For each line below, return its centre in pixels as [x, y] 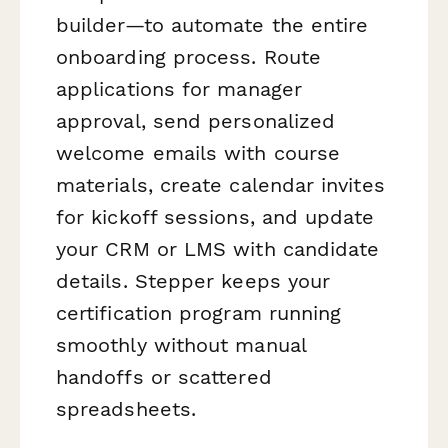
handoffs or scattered [164, 377]
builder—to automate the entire [212, 25]
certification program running [199, 313]
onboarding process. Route [189, 57]
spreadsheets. [126, 409]
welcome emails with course [198, 153]
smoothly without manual [181, 345]
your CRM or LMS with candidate [218, 249]
